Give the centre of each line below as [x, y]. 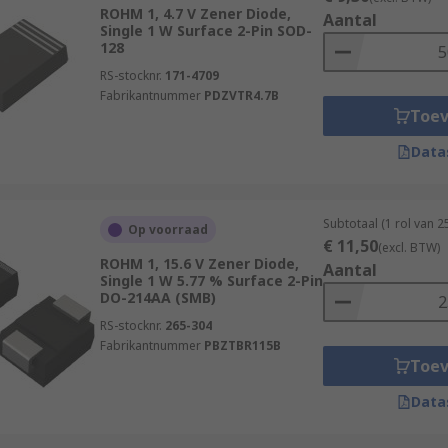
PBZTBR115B [242, 345]
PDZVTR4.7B [241, 95]
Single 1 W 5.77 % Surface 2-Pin [211, 280]
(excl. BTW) [408, 247]
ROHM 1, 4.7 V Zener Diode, [195, 13]
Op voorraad [167, 229]
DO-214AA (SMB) [157, 297]
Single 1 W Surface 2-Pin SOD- [205, 30]
